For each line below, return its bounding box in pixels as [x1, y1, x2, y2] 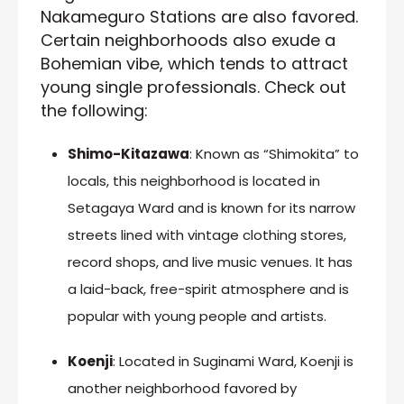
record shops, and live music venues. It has [68, 252, 353, 271]
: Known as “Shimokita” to [189, 143, 359, 163]
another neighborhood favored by [68, 378, 297, 398]
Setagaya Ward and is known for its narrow [68, 197, 355, 217]
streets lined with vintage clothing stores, [68, 225, 346, 244]
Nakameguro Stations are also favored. [41, 5, 358, 28]
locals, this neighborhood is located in [68, 170, 320, 190]
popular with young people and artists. [68, 306, 326, 326]
